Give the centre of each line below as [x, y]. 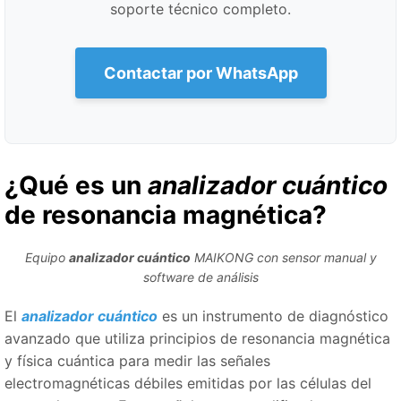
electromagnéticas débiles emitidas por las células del [188, 383]
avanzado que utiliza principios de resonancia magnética [197, 338]
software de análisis [200, 277]
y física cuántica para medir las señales [137, 361]
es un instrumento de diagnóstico [273, 316]
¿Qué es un [76, 185]
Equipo [47, 257]
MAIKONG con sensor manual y [283, 257]
